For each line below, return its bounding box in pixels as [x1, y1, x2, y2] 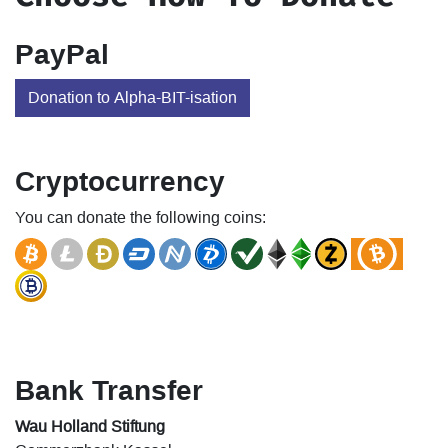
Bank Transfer [15, 374, 203, 406]
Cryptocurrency [15, 165, 225, 197]
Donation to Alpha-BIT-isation [28, 88, 237, 106]
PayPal [15, 38, 109, 70]
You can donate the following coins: [15, 208, 266, 226]
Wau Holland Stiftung [15, 417, 165, 435]
